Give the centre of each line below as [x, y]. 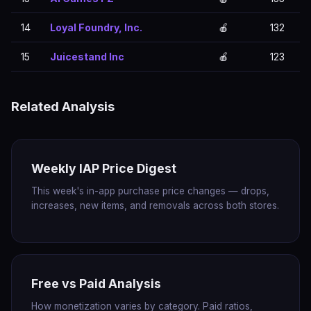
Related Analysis [63, 106]
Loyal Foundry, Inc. [96, 27]
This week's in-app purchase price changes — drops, [150, 191]
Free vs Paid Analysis [96, 284]
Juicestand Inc [87, 57]
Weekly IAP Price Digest [104, 168]
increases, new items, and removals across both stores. [155, 205]
